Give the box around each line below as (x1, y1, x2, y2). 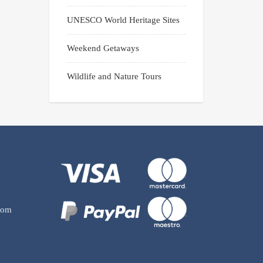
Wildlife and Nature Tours (66, 72, 161, 82)
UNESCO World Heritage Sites (66, 15, 180, 25)
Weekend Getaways (66, 43, 139, 53)
